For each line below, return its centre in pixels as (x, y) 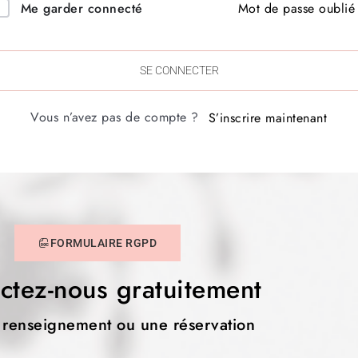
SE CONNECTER (179, 70)
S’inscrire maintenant (267, 118)
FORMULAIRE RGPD (103, 243)
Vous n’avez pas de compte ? (119, 117)
